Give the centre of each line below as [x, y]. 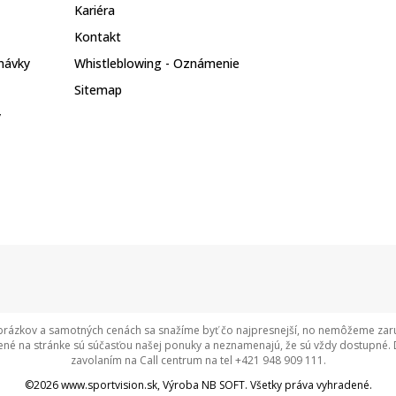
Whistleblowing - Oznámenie [157, 63]
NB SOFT [223, 385]
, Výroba [179, 385]
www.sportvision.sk [109, 385]
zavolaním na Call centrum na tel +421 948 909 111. [198, 361]
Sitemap [98, 90]
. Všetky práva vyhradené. [308, 385]
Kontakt [98, 37]
